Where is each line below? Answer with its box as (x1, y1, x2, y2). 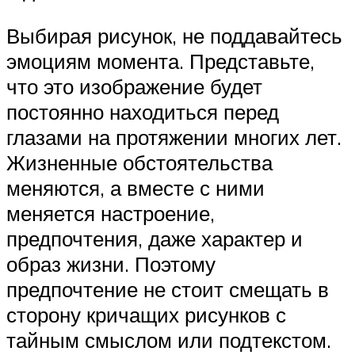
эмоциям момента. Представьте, (6, 48, 315, 74)
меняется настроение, (6, 200, 215, 226)
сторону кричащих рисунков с (6, 301, 286, 327)
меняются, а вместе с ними (6, 174, 265, 200)
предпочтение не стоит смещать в (6, 276, 329, 302)
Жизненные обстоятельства (6, 149, 273, 175)
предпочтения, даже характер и (6, 225, 303, 251)
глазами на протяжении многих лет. (6, 124, 342, 150)
